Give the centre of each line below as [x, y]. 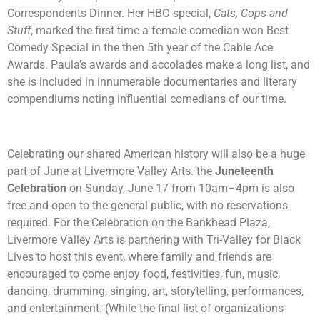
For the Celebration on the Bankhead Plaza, [162, 222]
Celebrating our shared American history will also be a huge [156, 154]
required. [30, 222]
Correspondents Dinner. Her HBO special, [110, 14]
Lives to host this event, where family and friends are [139, 256]
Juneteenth [244, 171]
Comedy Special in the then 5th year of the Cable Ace [140, 48]
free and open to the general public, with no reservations [147, 205]
